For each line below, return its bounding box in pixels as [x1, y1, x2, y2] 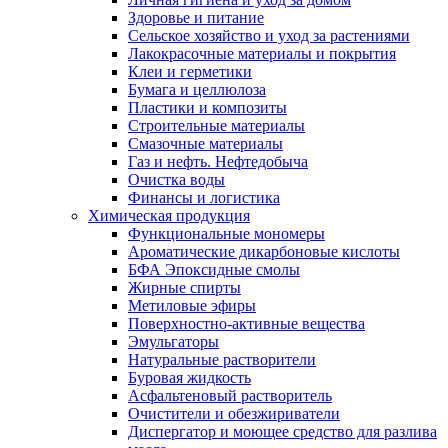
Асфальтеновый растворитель [128, 387, 332, 404]
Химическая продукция [88, 207, 250, 224]
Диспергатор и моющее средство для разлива [128, 423, 437, 440]
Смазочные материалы [128, 135, 283, 152]
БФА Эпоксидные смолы [128, 261, 300, 278]
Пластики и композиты [128, 99, 287, 116]
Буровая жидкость [128, 369, 251, 386]
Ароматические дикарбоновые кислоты [128, 243, 400, 260]
